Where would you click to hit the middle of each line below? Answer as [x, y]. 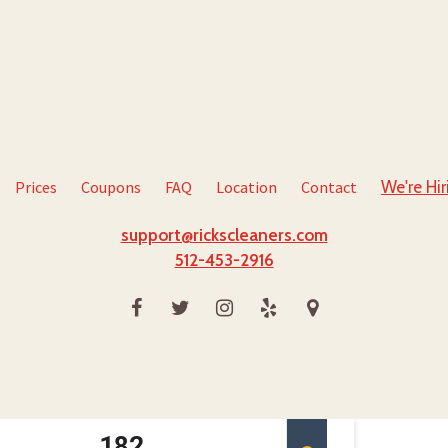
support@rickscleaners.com [224, 235]
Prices [36, 187]
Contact [329, 187]
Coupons [111, 187]
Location [246, 187]
